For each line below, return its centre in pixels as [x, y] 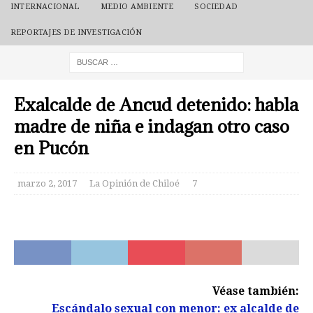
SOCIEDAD [216, 7]
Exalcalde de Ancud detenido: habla [156, 104]
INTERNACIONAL [45, 7]
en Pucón [51, 148]
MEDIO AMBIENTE [137, 7]
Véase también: [256, 291]
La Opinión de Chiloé [134, 183]
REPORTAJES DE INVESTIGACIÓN [77, 32]
